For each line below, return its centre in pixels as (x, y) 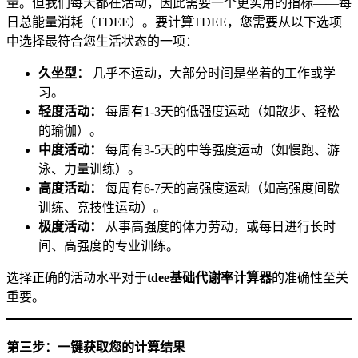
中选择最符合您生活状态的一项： (102, 41)
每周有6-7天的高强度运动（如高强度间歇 (221, 188)
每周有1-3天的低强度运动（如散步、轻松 (221, 111)
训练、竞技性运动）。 (102, 207)
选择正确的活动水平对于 (77, 277)
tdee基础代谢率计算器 (209, 277)
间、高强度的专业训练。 (109, 245)
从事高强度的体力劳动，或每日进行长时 (219, 226)
